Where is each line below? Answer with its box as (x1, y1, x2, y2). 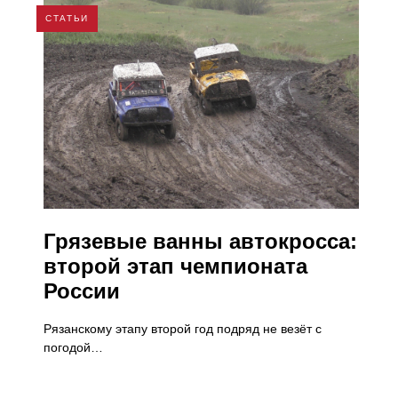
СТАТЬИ (45, 13, 90, 24)
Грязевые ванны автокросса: (44, 228, 357, 253)
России (44, 278, 120, 303)
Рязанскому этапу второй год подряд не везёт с (44, 321, 322, 336)
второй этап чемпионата (44, 253, 307, 278)
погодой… (44, 339, 103, 354)
